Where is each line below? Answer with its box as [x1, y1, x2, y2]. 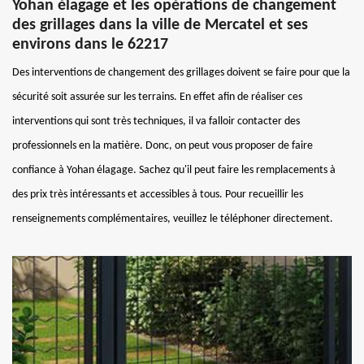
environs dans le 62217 [12, 36, 168, 53]
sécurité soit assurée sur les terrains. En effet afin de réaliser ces [12, 90, 302, 103]
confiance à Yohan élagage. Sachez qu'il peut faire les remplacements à [12, 163, 336, 176]
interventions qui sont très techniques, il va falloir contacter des [12, 115, 300, 128]
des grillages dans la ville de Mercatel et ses [12, 16, 308, 33]
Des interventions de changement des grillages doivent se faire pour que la [12, 66, 350, 79]
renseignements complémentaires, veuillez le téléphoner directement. [12, 212, 333, 225]
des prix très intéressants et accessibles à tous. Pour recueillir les [12, 188, 303, 201]
